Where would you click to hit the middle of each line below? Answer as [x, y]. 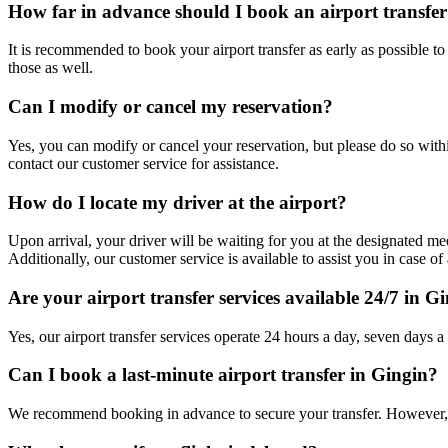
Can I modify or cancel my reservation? [170, 107]
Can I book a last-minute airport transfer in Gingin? [223, 375]
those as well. [50, 68]
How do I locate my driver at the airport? [177, 202]
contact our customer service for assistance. [143, 163]
